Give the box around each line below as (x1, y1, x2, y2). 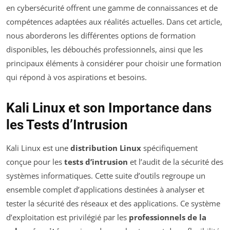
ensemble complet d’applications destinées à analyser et (6, 184, 204, 195)
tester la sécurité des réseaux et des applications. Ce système (6, 198, 220, 209)
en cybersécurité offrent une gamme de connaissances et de (6, 3, 218, 13)
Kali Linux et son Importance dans (6, 100, 212, 116)
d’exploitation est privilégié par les (6, 212, 129, 223)
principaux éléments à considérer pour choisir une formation (6, 58, 221, 69)
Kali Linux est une (6, 143, 70, 154)
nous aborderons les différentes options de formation (6, 30, 196, 41)
